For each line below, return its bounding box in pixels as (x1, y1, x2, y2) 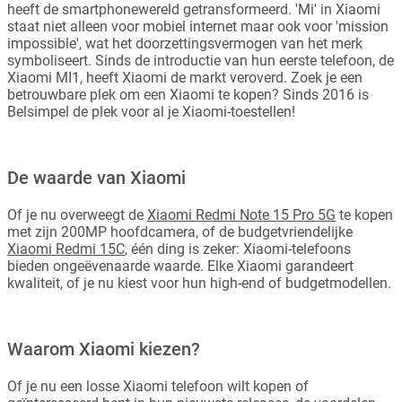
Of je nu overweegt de (7, 206, 147, 223)
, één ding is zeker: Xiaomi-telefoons (125, 240, 351, 258)
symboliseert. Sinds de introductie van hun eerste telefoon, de (7, 52, 394, 69)
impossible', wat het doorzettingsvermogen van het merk (7, 35, 363, 52)
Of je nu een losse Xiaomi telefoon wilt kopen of (7, 378, 309, 395)
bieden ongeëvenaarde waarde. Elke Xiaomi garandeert (7, 258, 354, 275)
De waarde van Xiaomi (7, 167, 186, 188)
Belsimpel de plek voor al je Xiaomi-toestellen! (7, 103, 295, 120)
